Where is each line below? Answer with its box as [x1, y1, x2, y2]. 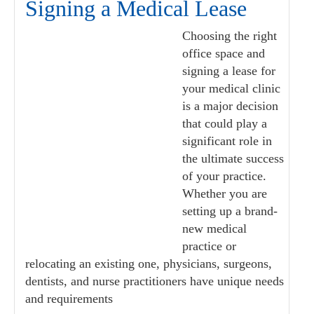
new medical [182, 221, 247, 235]
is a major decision [182, 99, 278, 113]
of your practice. [182, 169, 266, 183]
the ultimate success [182, 151, 284, 165]
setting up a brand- [182, 204, 278, 218]
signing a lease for [182, 64, 275, 78]
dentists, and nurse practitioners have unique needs [25, 274, 284, 288]
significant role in [182, 134, 272, 148]
